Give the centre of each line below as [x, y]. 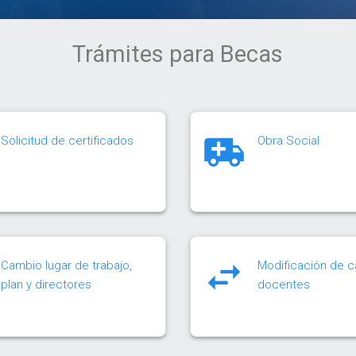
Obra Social [288, 140]
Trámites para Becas [178, 54]
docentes [283, 284]
